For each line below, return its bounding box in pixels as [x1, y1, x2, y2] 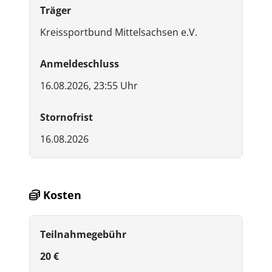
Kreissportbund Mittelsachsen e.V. [40, 25, 197, 39]
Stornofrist [40, 110, 93, 124]
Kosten [40, 187, 81, 202]
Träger [40, 3, 71, 17]
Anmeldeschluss [40, 56, 119, 70]
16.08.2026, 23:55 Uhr [40, 78, 138, 92]
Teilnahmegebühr [40, 228, 126, 242]
